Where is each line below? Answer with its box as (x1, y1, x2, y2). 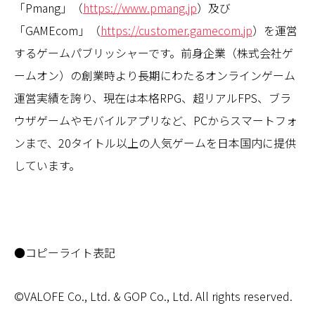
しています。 (14, 156, 80, 174)
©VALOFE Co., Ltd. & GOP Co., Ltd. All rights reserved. (14, 287, 292, 304)
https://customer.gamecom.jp (101, 21, 252, 39)
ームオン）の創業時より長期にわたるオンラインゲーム (14, 66, 295, 84)
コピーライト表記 (25, 243, 115, 261)
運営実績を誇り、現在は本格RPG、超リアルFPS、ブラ (14, 89, 291, 106)
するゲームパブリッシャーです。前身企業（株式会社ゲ (14, 44, 293, 61)
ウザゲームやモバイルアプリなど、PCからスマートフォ (14, 111, 297, 129)
